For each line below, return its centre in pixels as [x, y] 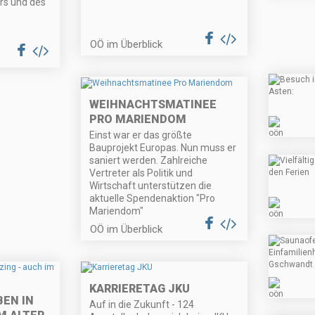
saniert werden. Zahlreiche [149, 160]
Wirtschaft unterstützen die [151, 185]
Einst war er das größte [141, 135]
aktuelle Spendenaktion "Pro [153, 198]
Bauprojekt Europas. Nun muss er [163, 147]
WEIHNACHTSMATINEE [153, 104]
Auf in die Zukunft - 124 [142, 305]
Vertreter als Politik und [141, 173]
